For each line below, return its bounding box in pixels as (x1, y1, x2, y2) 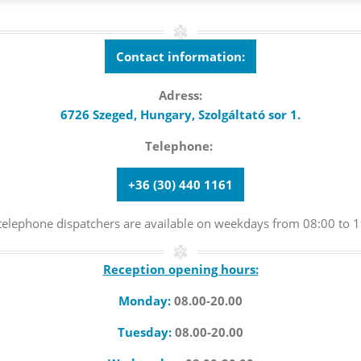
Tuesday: (118, 323, 175, 340)
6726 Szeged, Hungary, (60, 106, 198, 122)
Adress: (159, 86, 202, 103)
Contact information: (116, 48, 245, 64)
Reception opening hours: (102, 260, 259, 277)
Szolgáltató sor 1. (198, 106, 301, 122)
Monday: (118, 292, 174, 309)
